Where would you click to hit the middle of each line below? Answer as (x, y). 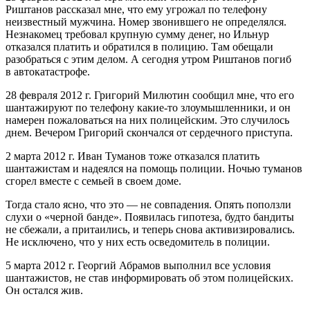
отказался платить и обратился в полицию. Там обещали (139, 47)
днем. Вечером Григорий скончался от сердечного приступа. (149, 133)
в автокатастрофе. (48, 72)
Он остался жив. (44, 291)
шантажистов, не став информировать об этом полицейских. (149, 278)
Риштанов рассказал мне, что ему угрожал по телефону (136, 10)
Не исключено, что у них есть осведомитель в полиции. (138, 242)
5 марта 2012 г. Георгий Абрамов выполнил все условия (138, 266)
